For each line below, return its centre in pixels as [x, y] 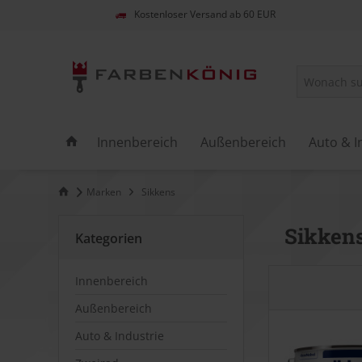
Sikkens [158, 192]
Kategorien [109, 238]
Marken [104, 192]
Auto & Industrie [120, 335]
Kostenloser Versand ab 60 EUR [205, 15]
